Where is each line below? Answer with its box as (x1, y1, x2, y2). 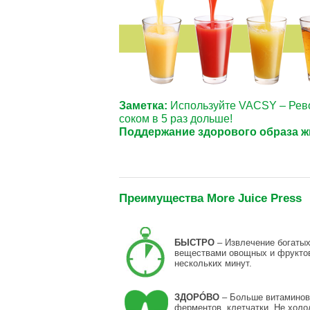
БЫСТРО (174, 237, 215, 248)
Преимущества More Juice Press (119, 192, 302, 206)
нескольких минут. (174, 258, 252, 269)
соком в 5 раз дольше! (119, 112, 232, 125)
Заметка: (119, 99, 167, 112)
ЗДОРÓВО (174, 292, 219, 303)
